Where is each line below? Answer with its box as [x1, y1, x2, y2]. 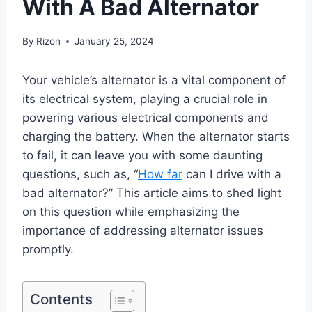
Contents [30, 290, 93, 309]
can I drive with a [182, 167, 281, 182]
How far [138, 167, 182, 182]
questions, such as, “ [22, 167, 138, 182]
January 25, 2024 [75, 36, 155, 47]
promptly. [22, 242, 74, 257]
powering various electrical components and [22, 111, 269, 125]
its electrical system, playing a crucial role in [22, 92, 267, 107]
